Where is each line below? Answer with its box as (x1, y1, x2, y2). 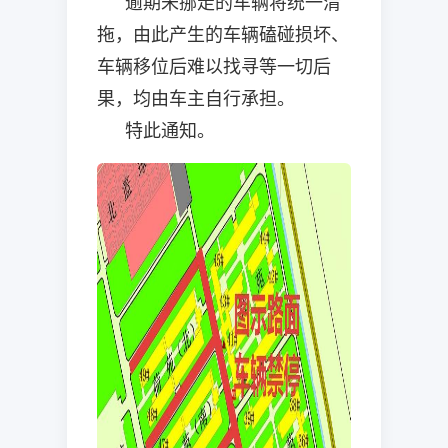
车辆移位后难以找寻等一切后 (97, 56, 332, 77)
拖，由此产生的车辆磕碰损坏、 (97, 24, 350, 45)
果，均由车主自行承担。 (97, 88, 296, 109)
